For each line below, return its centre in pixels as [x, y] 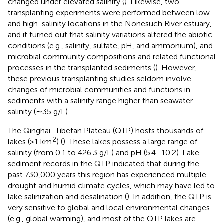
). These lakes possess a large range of [130, 141]
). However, [176, 67]
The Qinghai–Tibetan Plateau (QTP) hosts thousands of [106, 130]
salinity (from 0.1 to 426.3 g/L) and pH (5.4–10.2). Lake [104, 152]
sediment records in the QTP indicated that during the [104, 163]
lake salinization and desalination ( [67, 196]
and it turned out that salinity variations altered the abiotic [110, 34]
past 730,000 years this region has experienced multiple [107, 174]
